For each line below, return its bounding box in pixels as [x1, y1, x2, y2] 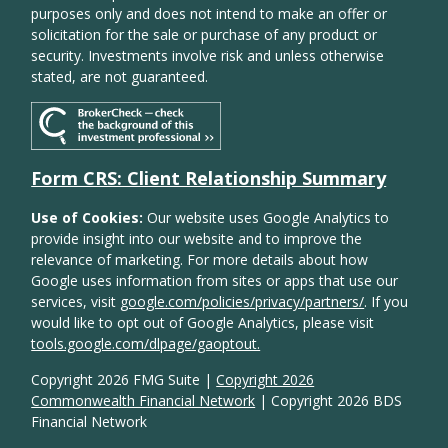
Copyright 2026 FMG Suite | [31, 370, 217, 390]
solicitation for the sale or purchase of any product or [31, 24, 378, 44]
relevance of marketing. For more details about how [31, 250, 369, 270]
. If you [364, 292, 409, 312]
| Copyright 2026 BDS [255, 391, 403, 411]
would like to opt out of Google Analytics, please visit [31, 313, 375, 333]
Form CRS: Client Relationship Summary [31, 166, 387, 191]
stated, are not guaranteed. [31, 66, 209, 86]
